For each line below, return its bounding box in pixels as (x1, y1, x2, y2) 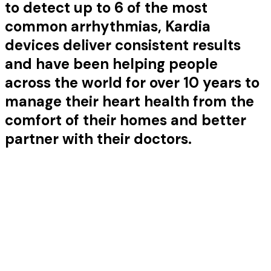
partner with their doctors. (5, 129, 192, 148)
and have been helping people (5, 54, 218, 73)
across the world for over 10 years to (5, 73, 260, 92)
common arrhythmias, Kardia (5, 16, 211, 36)
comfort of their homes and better (5, 110, 246, 129)
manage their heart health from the (5, 91, 254, 111)
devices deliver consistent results (5, 35, 241, 54)
